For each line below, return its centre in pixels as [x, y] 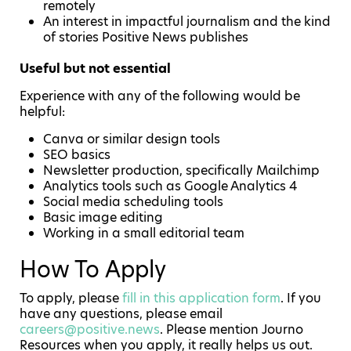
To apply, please [71, 299]
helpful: [42, 112]
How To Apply [93, 270]
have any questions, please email [121, 314]
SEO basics [77, 155]
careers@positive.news [90, 330]
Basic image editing [103, 218]
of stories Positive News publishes [146, 38]
